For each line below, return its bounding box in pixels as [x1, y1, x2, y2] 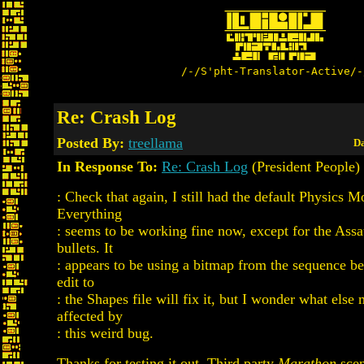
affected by [57, 308, 123, 324]
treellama [128, 135, 183, 151]
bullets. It [57, 240, 113, 256]
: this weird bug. [57, 325, 154, 341]
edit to [57, 274, 94, 290]
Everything [57, 206, 122, 222]
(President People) [248, 158, 360, 175]
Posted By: [57, 135, 128, 151]
